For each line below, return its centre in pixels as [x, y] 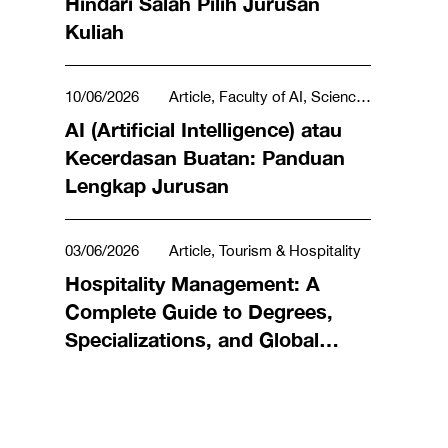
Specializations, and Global [192, 339]
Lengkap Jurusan [147, 185]
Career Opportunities [165, 367]
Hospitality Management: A [192, 283]
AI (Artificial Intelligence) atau [203, 129]
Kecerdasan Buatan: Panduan [205, 157]
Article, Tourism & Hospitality [265, 250]
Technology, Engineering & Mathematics [198, 117]
